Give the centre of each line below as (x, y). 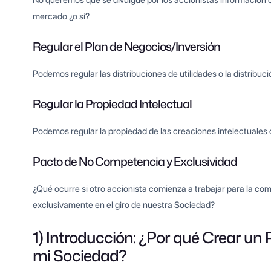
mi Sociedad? (80, 256)
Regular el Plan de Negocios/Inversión (127, 47)
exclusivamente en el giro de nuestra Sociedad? (124, 205)
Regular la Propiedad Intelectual (113, 104)
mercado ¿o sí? (61, 17)
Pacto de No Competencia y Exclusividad (135, 162)
